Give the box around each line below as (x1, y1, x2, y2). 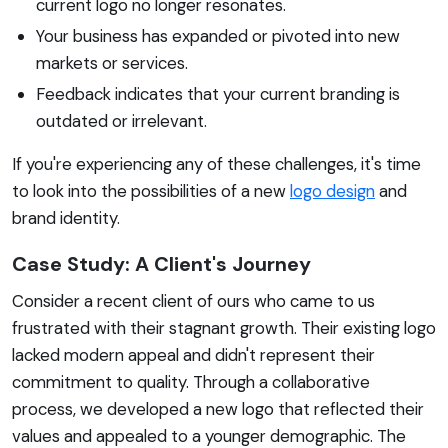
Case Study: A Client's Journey (12, 250, 311, 277)
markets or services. (36, 51, 188, 74)
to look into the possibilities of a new (12, 179, 290, 202)
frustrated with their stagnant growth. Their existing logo (12, 316, 436, 339)
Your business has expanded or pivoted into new (36, 24, 400, 47)
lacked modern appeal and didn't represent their (12, 343, 375, 366)
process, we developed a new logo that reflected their (12, 397, 424, 420)
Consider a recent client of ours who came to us (12, 289, 375, 312)
